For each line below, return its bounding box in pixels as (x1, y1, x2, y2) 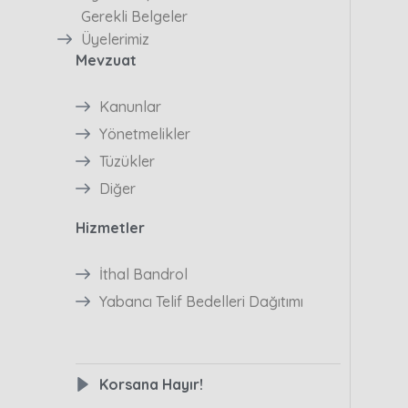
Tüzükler (98, 151, 155, 170)
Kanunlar (98, 97, 161, 116)
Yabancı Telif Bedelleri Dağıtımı (98, 291, 303, 311)
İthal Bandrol (98, 264, 188, 283)
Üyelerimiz (80, 29, 149, 48)
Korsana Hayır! (98, 374, 203, 393)
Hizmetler (75, 218, 145, 237)
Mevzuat (75, 50, 137, 69)
